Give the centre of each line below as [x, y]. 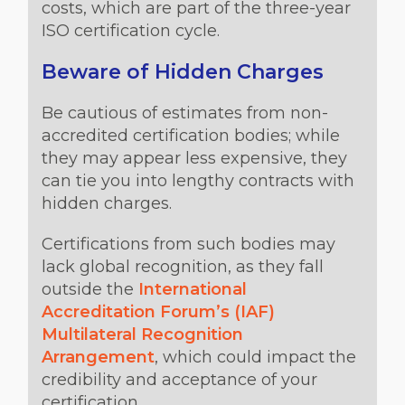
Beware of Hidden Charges [183, 72]
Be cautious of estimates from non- [185, 113]
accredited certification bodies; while [191, 136]
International [193, 289]
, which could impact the [255, 357]
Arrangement [98, 357]
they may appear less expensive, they [194, 158]
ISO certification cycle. [131, 31]
